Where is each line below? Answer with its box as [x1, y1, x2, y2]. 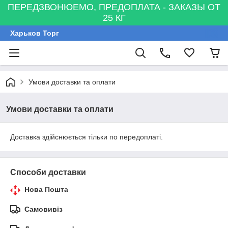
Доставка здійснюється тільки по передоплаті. [10, 133, 163, 141]
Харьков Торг [10, 29, 59, 37]
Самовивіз [24, 205, 63, 213]
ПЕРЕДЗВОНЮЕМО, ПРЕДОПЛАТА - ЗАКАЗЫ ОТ [8, 2, 220, 12]
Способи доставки [10, 168, 86, 177]
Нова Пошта [24, 185, 68, 193]
